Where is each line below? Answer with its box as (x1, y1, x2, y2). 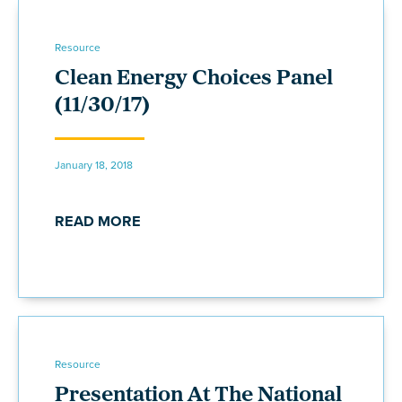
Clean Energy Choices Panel (55, 67, 333, 90)
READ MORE (55, 209, 141, 232)
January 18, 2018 (55, 156, 133, 173)
